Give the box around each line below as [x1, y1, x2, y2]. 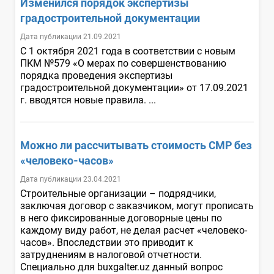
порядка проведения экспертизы [20, 69, 172, 81]
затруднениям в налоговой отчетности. [20, 248, 202, 261]
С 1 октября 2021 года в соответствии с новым [20, 45, 235, 57]
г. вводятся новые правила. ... [20, 94, 158, 106]
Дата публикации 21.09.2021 [20, 32, 121, 41]
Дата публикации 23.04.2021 [20, 174, 121, 183]
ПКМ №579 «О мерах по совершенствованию [20, 57, 226, 69]
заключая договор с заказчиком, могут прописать [20, 199, 254, 212]
